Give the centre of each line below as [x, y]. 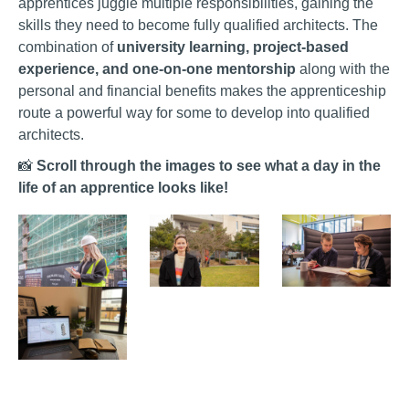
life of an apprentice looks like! [123, 187]
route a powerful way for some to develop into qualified [194, 112]
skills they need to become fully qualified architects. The [198, 25]
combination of [68, 47]
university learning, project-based [233, 47]
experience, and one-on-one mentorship [157, 68]
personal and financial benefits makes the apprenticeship [202, 90]
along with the [343, 68]
